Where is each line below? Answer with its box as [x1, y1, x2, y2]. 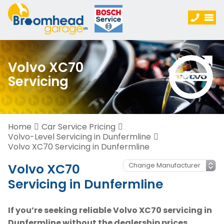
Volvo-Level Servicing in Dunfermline [8, 131, 151, 142]
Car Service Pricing [41, 121, 115, 132]
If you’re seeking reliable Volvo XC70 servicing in [8, 204, 212, 216]
